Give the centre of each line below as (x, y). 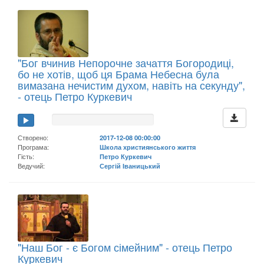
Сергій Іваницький (130, 165)
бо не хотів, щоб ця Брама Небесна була (118, 73)
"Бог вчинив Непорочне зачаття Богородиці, (126, 62)
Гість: (26, 156)
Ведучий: (31, 165)
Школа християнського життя (148, 146)
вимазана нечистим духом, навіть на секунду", (131, 85)
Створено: (33, 137)
